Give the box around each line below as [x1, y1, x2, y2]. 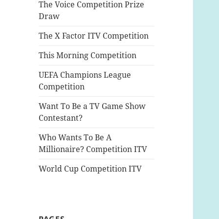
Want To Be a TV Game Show [39, 101, 146, 112]
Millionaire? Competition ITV [39, 144, 148, 155]
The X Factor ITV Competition [39, 30, 149, 42]
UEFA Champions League [39, 69, 131, 81]
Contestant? [39, 112, 83, 124]
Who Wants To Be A [39, 132, 112, 143]
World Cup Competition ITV [39, 163, 142, 175]
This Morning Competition [39, 50, 137, 61]
